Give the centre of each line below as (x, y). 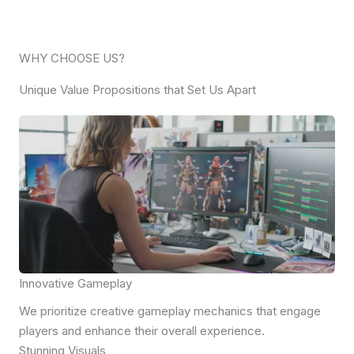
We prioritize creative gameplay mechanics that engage (170, 311)
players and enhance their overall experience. (142, 331)
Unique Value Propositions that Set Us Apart (137, 90)
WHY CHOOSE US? (72, 58)
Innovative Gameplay (75, 284)
